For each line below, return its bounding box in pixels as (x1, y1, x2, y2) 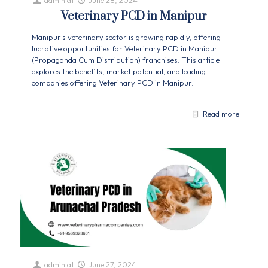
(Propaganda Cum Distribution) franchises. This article (32, 55, 220, 65)
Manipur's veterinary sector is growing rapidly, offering (32, 32, 221, 42)
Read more (203, 109, 239, 119)
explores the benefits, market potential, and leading (32, 66, 206, 77)
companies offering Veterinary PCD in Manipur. (32, 78, 193, 88)
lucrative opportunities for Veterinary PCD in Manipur (32, 44, 218, 54)
